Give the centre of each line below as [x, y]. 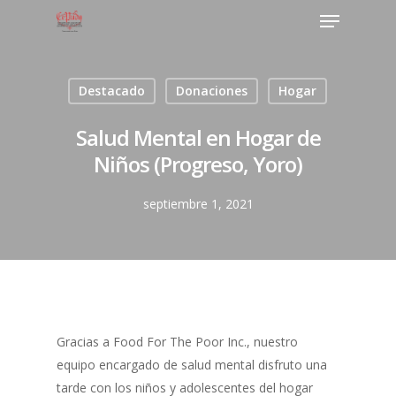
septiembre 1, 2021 [198, 204]
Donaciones [212, 91]
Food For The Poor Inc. [180, 342]
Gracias [78, 342]
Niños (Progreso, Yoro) [198, 164]
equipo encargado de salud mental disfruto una [192, 365]
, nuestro [272, 342]
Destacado [112, 91]
